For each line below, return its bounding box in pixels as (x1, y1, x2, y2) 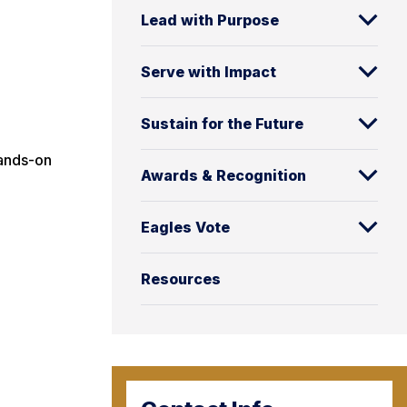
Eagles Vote (141, 218, 230, 236)
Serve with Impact (141, 63, 276, 81)
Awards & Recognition (141, 166, 306, 184)
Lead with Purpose (141, 11, 279, 29)
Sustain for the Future (141, 114, 303, 133)
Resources (141, 270, 221, 288)
